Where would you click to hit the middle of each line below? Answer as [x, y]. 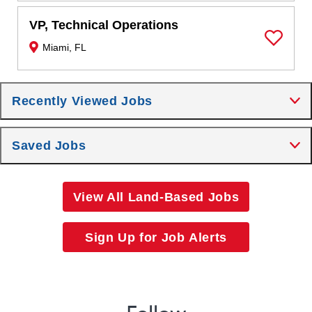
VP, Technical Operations [104, 25]
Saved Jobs [49, 146]
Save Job [288, 48]
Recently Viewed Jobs [82, 101]
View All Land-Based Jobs [156, 197]
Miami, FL [65, 48]
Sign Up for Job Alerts [156, 237]
